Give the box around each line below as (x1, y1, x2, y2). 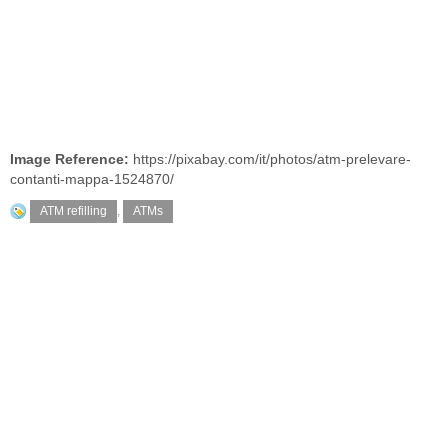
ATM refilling (40, 204, 107, 218)
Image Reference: (10, 152, 133, 167)
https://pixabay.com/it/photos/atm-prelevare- (133, 152, 411, 167)
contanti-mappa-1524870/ (10, 172, 174, 187)
